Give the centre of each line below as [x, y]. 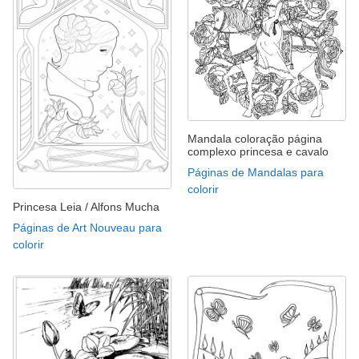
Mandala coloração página [255, 139]
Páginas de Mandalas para [256, 173]
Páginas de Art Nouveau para [87, 228]
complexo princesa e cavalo [258, 152]
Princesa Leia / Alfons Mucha [86, 207]
